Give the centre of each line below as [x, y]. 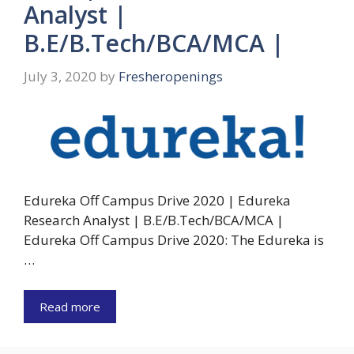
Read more [70, 306]
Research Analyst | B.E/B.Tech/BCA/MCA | [154, 220]
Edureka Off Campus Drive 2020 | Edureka [157, 201]
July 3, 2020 [60, 76]
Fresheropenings [171, 76]
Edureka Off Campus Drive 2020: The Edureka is [174, 240]
